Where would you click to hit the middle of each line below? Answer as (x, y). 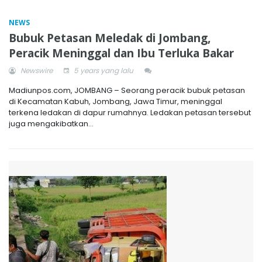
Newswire (36, 70)
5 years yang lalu (103, 70)
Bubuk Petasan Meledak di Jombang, (110, 38)
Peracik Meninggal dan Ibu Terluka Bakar (121, 53)
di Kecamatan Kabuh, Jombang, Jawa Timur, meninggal (116, 101)
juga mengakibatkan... (51, 123)
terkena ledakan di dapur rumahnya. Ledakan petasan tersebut (130, 112)
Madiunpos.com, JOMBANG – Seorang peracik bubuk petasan (127, 90)
